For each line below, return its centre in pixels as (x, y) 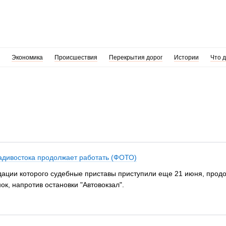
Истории (186, 58)
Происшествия (76, 58)
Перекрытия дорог (135, 58)
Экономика (27, 58)
